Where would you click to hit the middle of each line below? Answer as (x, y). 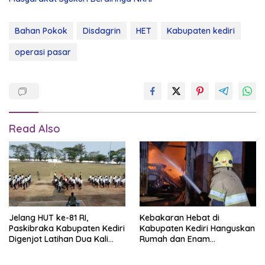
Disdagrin (102, 31)
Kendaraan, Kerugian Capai (194, 250)
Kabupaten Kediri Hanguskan (197, 229)
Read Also (35, 129)
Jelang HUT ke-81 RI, (49, 218)
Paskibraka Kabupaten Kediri (67, 229)
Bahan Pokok (41, 31)
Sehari (21, 250)
